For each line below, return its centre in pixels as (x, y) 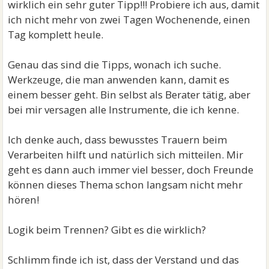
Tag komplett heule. (56, 34)
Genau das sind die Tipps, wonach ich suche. (115, 64)
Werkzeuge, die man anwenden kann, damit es (119, 79)
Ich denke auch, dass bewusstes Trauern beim (118, 139)
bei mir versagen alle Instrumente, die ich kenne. (124, 109)
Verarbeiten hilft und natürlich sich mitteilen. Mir (126, 154)
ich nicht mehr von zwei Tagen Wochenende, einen (129, 19)
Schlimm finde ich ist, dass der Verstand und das (124, 259)
